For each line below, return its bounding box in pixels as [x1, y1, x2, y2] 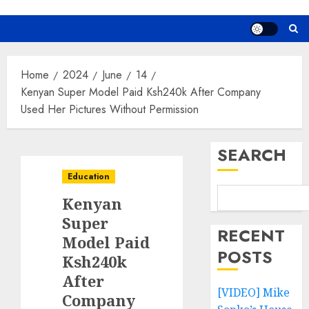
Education [68, 170, 110, 183]
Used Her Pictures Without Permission [21, 101, 199, 118]
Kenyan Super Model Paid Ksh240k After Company [21, 84, 261, 101]
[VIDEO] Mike [217, 285, 290, 301]
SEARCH [217, 143, 287, 168]
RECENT [217, 223, 286, 248]
